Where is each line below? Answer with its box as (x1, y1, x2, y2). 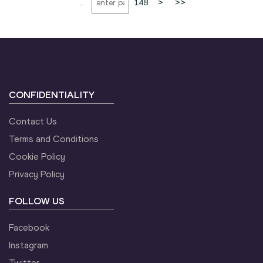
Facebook (9, 221, 49, 233)
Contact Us (9, 115, 57, 127)
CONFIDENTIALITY (9, 89, 95, 100)
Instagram (9, 239, 48, 251)
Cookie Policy (9, 150, 65, 162)
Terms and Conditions (9, 133, 99, 144)
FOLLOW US (9, 195, 65, 207)
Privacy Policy (9, 168, 65, 180)
